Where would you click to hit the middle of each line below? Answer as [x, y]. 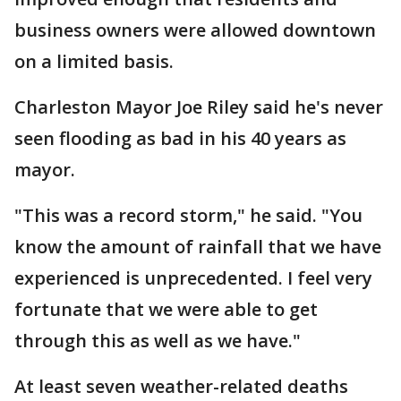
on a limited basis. [94, 61]
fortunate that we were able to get [166, 309]
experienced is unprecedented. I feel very [193, 278]
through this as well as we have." [158, 341]
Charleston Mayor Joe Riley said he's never [199, 107]
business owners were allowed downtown [195, 30]
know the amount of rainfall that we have [198, 247]
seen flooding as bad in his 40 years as [180, 138]
